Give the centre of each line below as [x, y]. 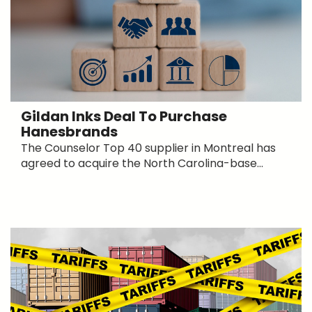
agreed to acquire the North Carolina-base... [142, 163]
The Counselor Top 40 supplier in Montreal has [148, 148]
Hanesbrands [69, 131]
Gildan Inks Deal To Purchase [124, 116]
